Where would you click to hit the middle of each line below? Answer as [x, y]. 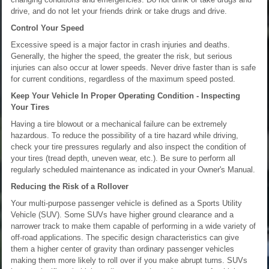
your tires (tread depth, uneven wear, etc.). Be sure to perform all [123, 158]
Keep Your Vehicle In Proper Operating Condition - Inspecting [125, 95]
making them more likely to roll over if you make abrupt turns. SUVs [129, 260]
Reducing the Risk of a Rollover [70, 186]
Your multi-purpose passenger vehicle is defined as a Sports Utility [126, 203]
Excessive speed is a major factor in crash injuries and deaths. [120, 44]
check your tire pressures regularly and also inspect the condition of [128, 147]
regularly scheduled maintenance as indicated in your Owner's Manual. [133, 169]
